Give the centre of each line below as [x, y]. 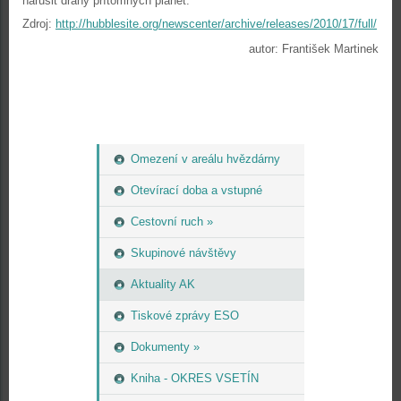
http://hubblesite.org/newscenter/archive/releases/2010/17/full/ [216, 24]
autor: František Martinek [314, 49]
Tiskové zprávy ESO [185, 316]
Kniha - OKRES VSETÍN [195, 378]
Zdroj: [39, 24]
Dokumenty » [165, 347]
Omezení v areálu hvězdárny [205, 159]
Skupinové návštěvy [183, 253]
